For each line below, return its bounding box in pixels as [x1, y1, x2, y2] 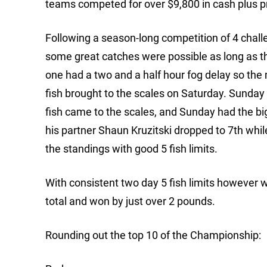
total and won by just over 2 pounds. [45, 195, 215, 208]
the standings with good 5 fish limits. [45, 142, 218, 156]
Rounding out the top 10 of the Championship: [45, 229, 261, 242]
